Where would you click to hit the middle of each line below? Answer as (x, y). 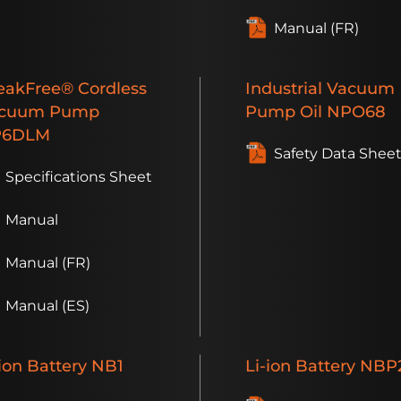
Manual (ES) (47, 306)
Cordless (110, 89)
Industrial (284, 89)
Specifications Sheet (79, 177)
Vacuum (358, 89)
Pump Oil (284, 112)
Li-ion (268, 366)
